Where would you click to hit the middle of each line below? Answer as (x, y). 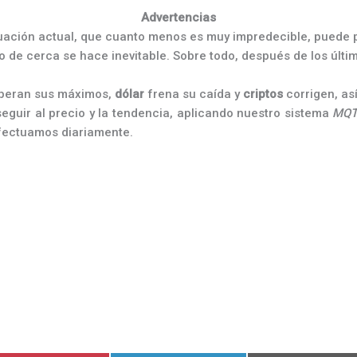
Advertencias (178, 18)
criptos (263, 94)
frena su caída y (194, 94)
